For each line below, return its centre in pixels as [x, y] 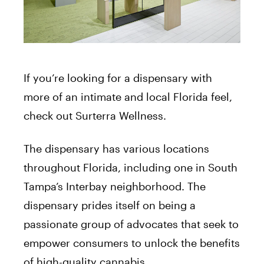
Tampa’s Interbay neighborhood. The [115, 186]
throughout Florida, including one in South [131, 167]
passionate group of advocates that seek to [131, 224]
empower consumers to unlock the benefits [132, 242]
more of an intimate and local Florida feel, [128, 96]
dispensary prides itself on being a [110, 205]
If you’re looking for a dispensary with [118, 77]
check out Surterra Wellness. [95, 115]
